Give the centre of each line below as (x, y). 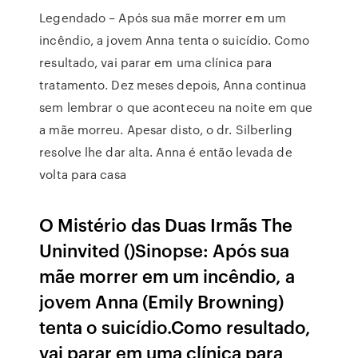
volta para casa (83, 174)
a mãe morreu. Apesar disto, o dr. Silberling (166, 129)
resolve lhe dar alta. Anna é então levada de (166, 152)
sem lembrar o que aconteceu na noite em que (176, 107)
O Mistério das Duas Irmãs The (166, 224)
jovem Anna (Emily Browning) (162, 301)
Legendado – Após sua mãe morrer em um (163, 18)
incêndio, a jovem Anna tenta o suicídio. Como (174, 40)
